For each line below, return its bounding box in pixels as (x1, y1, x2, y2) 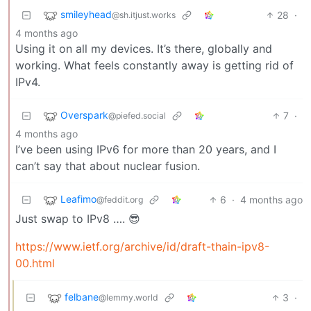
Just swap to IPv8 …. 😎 (15, 211, 140, 226)
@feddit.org (96, 194, 143, 205)
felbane (65, 291, 99, 303)
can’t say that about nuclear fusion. (15, 158, 200, 173)
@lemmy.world (99, 292, 158, 303)
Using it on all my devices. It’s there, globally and (15, 41, 272, 56)
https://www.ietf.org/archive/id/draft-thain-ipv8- (15, 239, 269, 253)
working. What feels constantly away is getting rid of (15, 58, 294, 72)
